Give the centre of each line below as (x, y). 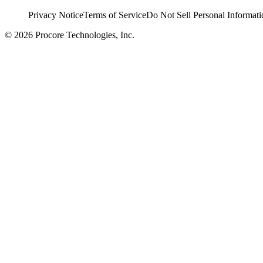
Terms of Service (115, 15)
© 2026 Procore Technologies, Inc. (70, 35)
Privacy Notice (56, 15)
